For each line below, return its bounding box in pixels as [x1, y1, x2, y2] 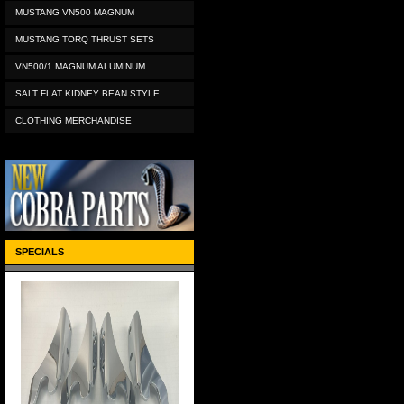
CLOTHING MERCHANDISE [15, 115, 132, 125]
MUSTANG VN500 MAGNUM [15, 7, 134, 17]
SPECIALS [15, 245, 64, 257]
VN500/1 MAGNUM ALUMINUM [15, 61, 145, 71]
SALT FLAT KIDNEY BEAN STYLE [15, 88, 160, 98]
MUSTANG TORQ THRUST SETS [15, 34, 154, 44]
